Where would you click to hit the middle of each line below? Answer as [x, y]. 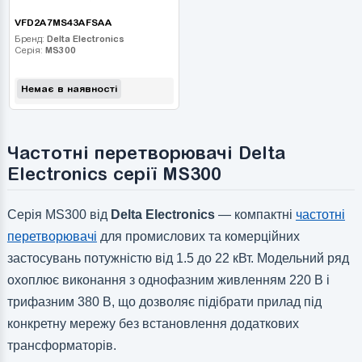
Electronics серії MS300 [114, 173]
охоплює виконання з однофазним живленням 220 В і [168, 280]
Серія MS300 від [59, 215]
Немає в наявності [69, 89]
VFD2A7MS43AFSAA [63, 23]
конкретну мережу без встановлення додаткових [153, 324]
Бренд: [30, 38]
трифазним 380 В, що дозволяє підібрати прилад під [164, 302]
